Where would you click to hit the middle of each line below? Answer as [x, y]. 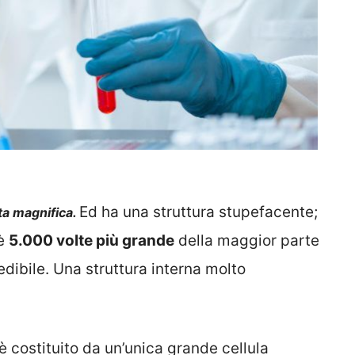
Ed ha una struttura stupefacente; [198, 212]
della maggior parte [247, 240]
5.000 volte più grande [92, 240]
